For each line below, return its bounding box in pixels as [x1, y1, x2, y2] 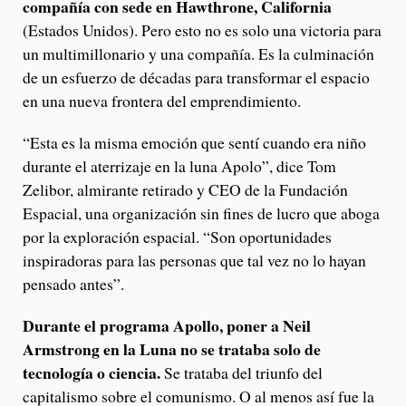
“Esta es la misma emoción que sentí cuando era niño [23, 131, 366, 154]
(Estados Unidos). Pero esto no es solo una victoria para [23, 19, 382, 42]
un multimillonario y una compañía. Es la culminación [23, 43, 374, 65]
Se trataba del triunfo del [160, 362, 323, 384]
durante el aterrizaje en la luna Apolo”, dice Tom [23, 155, 336, 178]
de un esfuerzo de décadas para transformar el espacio [23, 66, 370, 89]
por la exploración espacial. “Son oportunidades [23, 226, 332, 248]
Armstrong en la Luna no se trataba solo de [23, 337, 321, 362]
